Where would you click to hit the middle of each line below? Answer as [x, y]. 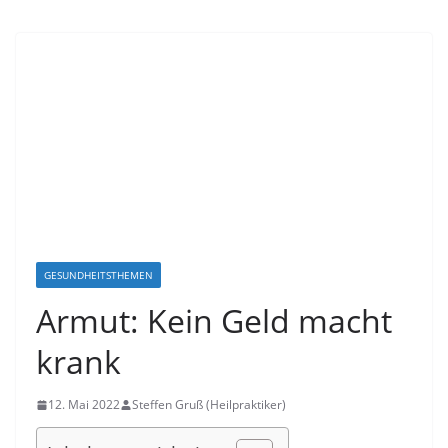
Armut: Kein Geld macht [214, 321]
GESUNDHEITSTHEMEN [98, 275]
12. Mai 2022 [84, 405]
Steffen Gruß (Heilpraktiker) [209, 405]
